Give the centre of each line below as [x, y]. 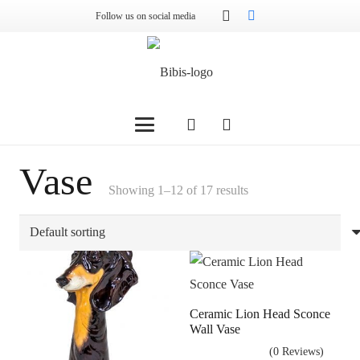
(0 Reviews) [297, 352]
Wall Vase [215, 329]
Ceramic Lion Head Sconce [260, 313]
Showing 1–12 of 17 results [178, 190]
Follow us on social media [145, 16]
